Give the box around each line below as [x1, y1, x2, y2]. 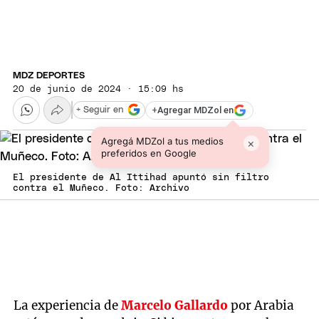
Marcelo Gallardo [121, 298, 229, 314]
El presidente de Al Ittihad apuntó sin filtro [13, 172, 269, 182]
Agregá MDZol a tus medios [100, 135, 224, 147]
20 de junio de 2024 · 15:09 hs [13, 85, 184, 95]
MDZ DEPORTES [13, 71, 85, 81]
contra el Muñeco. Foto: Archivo [13, 183, 189, 193]
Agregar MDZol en [157, 105, 234, 116]
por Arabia [228, 298, 295, 314]
